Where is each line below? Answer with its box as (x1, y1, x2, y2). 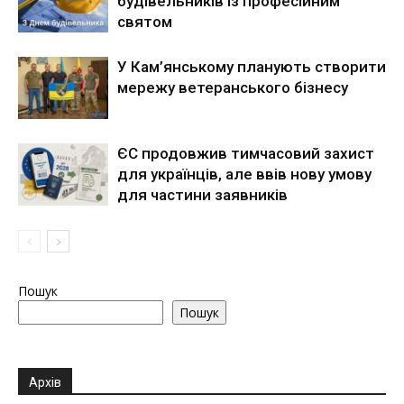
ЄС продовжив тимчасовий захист (117, 144, 374, 163)
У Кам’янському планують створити (117, 58, 386, 77)
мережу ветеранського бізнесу (117, 78, 348, 97)
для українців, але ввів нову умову (117, 165, 372, 184)
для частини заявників (117, 186, 288, 205)
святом (117, 13, 172, 32)
